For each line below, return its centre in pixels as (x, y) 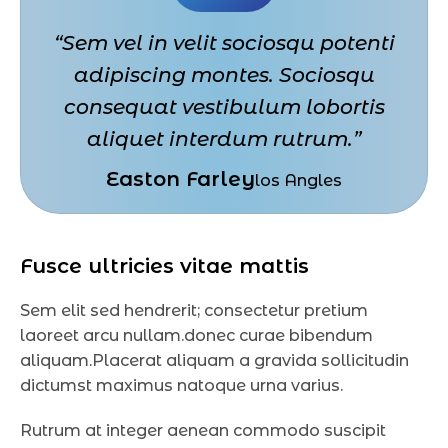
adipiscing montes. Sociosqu (224, 75)
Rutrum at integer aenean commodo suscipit (203, 431)
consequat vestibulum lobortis (224, 107)
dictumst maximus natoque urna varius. (181, 386)
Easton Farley (180, 179)
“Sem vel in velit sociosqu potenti (224, 43)
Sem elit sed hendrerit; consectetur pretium (194, 311)
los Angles (298, 181)
